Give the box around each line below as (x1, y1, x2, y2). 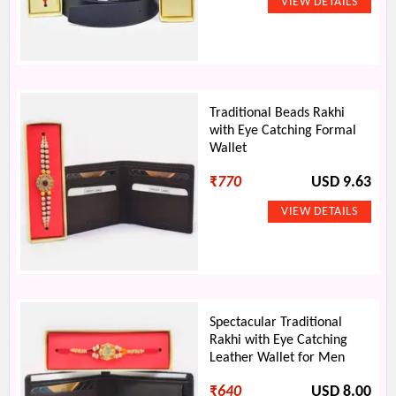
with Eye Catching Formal (209, 124, 357, 138)
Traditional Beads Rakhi (209, 106, 346, 120)
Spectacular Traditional (209, 316, 343, 330)
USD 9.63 (310, 175, 371, 190)
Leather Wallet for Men (209, 351, 346, 365)
